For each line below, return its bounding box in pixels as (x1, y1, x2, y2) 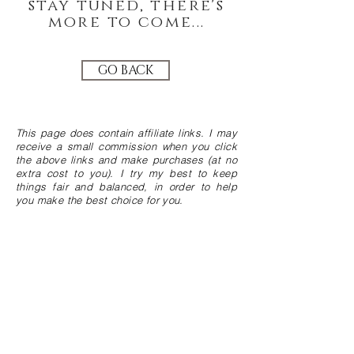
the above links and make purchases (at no (16, 153, 237, 166)
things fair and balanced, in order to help (16, 180, 237, 193)
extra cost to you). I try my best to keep (16, 167, 237, 179)
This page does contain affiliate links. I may (16, 126, 237, 139)
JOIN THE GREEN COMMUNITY (23, 323, 213, 341)
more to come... (47, 12, 205, 32)
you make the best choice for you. (16, 194, 183, 206)
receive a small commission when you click (16, 140, 237, 153)
